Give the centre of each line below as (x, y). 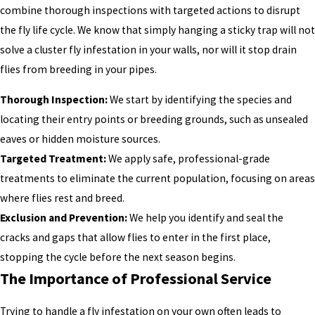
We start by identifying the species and (200, 100)
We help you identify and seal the (205, 218)
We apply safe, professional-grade (188, 159)
